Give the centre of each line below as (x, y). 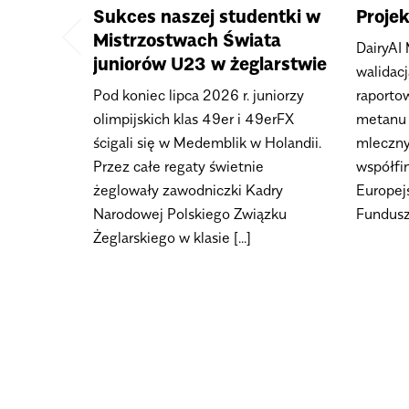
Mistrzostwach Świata (187, 41)
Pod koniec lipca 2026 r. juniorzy (199, 95)
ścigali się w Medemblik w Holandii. (207, 143)
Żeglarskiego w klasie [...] (172, 238)
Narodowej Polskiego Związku (190, 214)
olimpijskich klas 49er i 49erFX (194, 119)
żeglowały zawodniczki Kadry (188, 190)
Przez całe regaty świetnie (178, 167)
